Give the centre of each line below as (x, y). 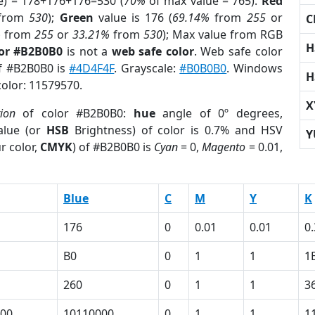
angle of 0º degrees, (219, 113)
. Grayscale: (147, 68)
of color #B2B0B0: (74, 113)
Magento (224, 147)
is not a (87, 51)
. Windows (255, 68)
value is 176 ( (133, 18)
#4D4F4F (92, 68)
